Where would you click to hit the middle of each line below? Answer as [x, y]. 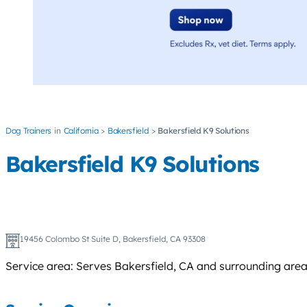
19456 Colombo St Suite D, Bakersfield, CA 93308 [112, 239]
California [81, 131]
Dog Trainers [29, 131]
